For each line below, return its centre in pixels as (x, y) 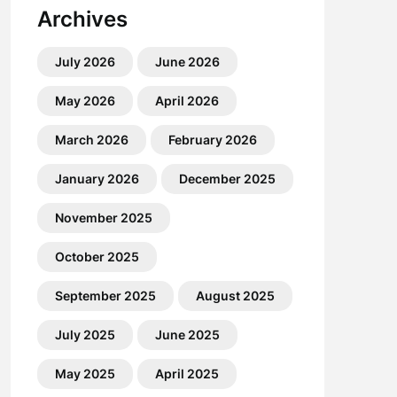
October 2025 (97, 257)
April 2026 (187, 101)
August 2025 (235, 296)
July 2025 (85, 335)
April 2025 (187, 374)
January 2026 (97, 179)
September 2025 (105, 296)
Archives (82, 19)
